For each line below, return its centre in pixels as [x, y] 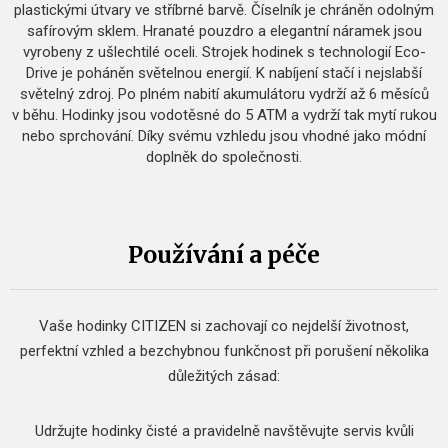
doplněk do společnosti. [224, 157]
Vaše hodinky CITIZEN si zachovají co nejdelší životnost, [224, 326]
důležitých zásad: [224, 376]
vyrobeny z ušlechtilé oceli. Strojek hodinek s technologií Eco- [224, 52]
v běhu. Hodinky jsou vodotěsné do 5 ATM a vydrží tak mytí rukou [224, 115]
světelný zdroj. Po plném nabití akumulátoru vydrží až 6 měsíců [224, 94]
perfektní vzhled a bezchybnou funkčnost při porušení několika [224, 351]
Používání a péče [224, 254]
